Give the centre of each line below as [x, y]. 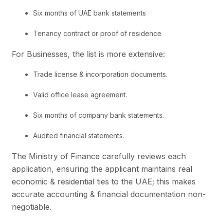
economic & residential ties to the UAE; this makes [104, 181]
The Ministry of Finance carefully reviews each [99, 156]
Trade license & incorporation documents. [100, 74]
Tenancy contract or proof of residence [97, 33]
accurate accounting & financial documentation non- [109, 194]
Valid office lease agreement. [80, 94]
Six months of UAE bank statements [90, 13]
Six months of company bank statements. [99, 115]
